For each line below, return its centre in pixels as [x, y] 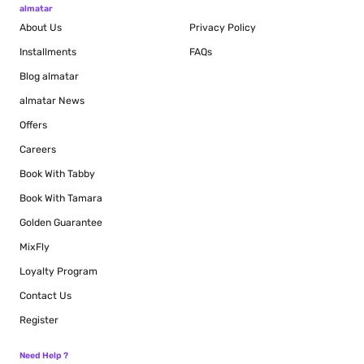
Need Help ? [44, 355]
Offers [33, 125]
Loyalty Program [58, 271]
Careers [38, 149]
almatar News [52, 101]
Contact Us [45, 296]
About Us [41, 28]
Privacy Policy [223, 28]
